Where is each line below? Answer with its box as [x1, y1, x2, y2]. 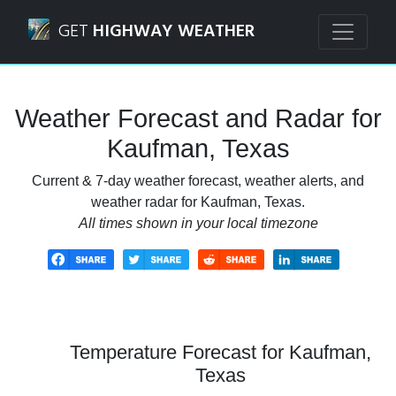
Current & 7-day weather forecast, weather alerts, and [32, 173, 364, 188]
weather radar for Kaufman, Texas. [91, 194, 305, 209]
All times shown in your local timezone [78, 216, 318, 231]
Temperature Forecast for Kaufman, [69, 340, 371, 363]
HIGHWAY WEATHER [93, 18, 255, 46]
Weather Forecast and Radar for [14, 104, 382, 133]
